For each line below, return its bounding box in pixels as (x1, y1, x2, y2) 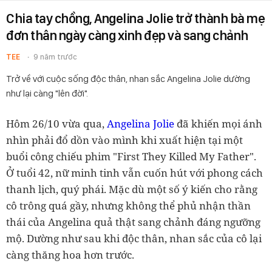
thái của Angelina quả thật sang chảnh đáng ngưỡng (6, 215, 260, 229)
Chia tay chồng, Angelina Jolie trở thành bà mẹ (6, 10, 265, 26)
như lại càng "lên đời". (6, 87, 88, 99)
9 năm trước (33, 52, 77, 61)
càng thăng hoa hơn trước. (6, 248, 134, 262)
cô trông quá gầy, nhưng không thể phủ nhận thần (6, 199, 251, 212)
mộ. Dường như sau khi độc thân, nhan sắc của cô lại (6, 231, 262, 245)
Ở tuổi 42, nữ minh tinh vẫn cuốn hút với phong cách (6, 166, 263, 180)
